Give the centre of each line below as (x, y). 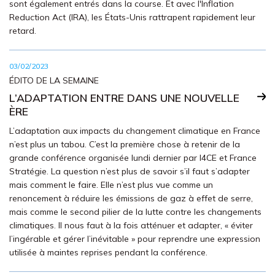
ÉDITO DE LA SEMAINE (54, 80)
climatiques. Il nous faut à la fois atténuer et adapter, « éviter (131, 225)
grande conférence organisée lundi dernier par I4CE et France (133, 158)
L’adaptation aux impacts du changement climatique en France (135, 131)
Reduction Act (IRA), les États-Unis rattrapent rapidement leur (132, 17)
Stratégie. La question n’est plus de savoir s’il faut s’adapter (130, 171)
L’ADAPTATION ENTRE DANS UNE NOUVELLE (124, 98)
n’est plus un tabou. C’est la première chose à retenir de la (125, 144)
